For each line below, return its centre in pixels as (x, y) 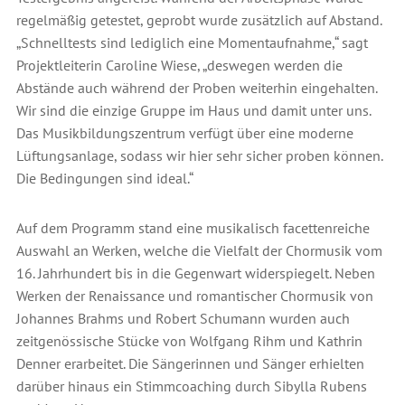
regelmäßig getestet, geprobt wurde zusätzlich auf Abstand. (198, 19)
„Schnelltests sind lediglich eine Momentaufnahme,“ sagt (192, 42)
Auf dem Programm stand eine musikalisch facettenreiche (193, 227)
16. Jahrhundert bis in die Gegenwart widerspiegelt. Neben (195, 273)
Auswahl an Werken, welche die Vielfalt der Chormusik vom (199, 250)
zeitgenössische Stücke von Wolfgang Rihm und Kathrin (189, 340)
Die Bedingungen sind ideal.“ (104, 178)
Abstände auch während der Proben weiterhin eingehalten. (196, 87)
